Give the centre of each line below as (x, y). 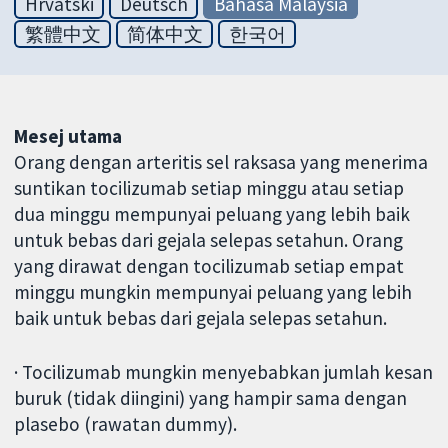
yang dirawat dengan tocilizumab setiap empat (209, 265)
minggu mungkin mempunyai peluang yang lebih (213, 291)
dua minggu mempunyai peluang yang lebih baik (212, 213)
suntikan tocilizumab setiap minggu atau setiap (209, 187)
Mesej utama (68, 135)
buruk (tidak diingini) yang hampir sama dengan (211, 398)
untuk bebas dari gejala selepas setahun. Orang (209, 239)
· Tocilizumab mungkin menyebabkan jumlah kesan (224, 372)
